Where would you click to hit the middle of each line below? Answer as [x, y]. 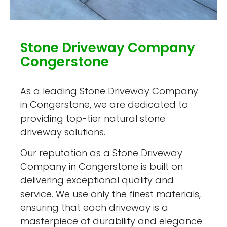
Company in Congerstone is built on [102, 167]
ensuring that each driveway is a [94, 208]
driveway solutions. [63, 132]
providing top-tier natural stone [93, 118]
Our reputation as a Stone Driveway [102, 153]
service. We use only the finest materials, [111, 194]
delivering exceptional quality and [97, 180]
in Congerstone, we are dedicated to [104, 104]
